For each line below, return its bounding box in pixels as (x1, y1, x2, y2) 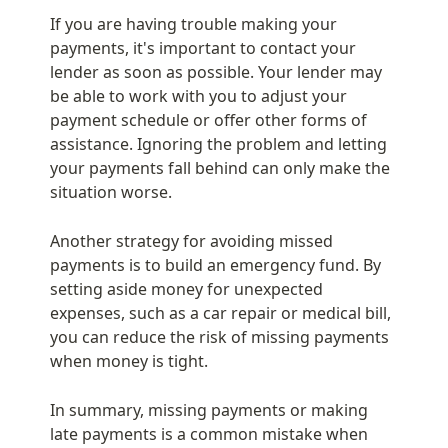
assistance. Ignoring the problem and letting (50, 132, 387, 155)
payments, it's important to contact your (50, 36, 356, 59)
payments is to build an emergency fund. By (50, 253, 381, 276)
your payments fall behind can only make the (50, 156, 390, 179)
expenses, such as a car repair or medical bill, (50, 301, 391, 324)
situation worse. (50, 180, 172, 203)
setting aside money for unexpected (50, 277, 323, 300)
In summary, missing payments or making (50, 398, 368, 421)
